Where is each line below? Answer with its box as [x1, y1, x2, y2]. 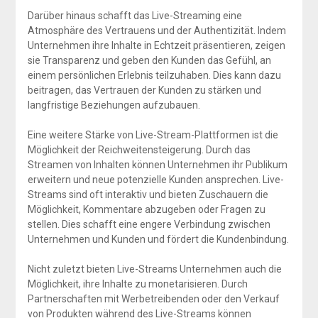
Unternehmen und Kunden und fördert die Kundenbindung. [27, 233, 289, 245]
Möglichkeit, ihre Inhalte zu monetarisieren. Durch [27, 278, 248, 290]
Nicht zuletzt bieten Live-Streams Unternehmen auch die [27, 263, 282, 275]
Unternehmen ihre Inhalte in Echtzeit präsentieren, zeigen [27, 39, 285, 51]
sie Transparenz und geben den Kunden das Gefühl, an [27, 54, 271, 66]
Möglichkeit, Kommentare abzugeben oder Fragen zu [27, 203, 265, 215]
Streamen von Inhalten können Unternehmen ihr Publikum [27, 158, 287, 170]
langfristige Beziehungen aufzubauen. [27, 99, 200, 111]
